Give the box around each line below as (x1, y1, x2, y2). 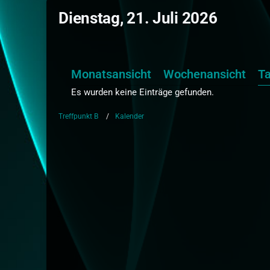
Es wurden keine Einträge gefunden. (71, 87, 215, 98)
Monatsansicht (71, 67, 152, 81)
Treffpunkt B (58, 112, 99, 121)
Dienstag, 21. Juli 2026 (58, 9, 218, 27)
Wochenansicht (163, 67, 246, 81)
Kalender (115, 112, 145, 121)
